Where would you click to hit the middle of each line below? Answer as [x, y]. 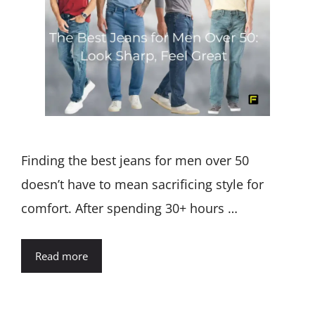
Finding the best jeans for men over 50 [135, 161]
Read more [62, 256]
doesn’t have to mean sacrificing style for [142, 185]
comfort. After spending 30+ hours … [129, 208]
